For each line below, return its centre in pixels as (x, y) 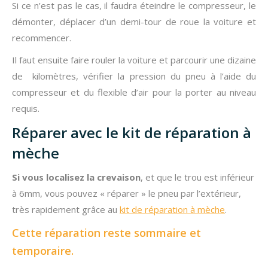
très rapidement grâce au (66, 209)
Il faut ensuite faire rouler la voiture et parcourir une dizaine (134, 60)
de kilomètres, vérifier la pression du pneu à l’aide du (134, 76)
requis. (26, 108)
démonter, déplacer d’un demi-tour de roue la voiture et (134, 21)
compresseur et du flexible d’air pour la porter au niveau (134, 92)
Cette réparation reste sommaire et (106, 232)
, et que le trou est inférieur (197, 177)
